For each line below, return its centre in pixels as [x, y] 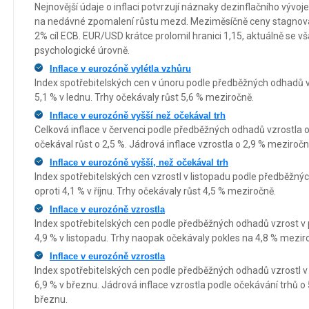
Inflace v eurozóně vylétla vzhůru [120, 68]
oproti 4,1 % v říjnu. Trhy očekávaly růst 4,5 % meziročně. [155, 191]
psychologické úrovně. [82, 50]
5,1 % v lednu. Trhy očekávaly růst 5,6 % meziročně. [144, 97]
